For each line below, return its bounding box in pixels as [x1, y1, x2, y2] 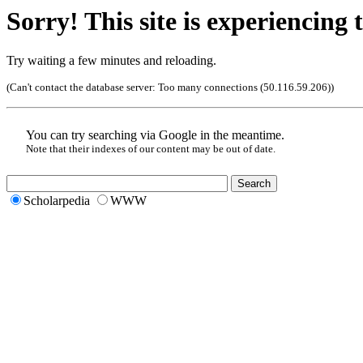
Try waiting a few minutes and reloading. [6, 53, 216, 68]
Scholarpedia [23, 194, 90, 208]
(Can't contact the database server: [6, 81, 158, 94]
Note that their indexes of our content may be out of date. [26, 143, 275, 156]
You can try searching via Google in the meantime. [26, 128, 284, 143]
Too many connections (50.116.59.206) [158, 81, 331, 94]
